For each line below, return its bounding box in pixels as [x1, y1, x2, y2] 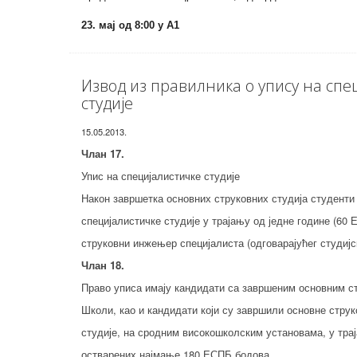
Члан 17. [81, 146, 124, 161]
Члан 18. [81, 257, 124, 273]
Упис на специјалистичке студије [81, 168, 240, 183]
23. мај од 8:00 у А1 [81, 19, 179, 31]
